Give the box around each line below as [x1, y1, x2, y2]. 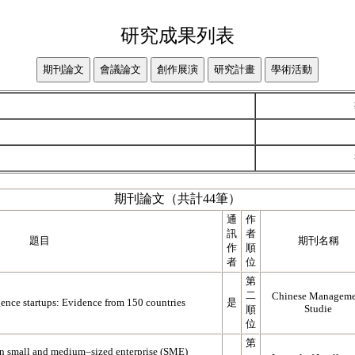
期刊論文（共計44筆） [114, 192, 241, 205]
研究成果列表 [120, 25, 235, 46]
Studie [304, 303, 332, 315]
